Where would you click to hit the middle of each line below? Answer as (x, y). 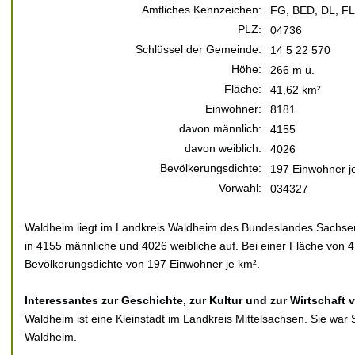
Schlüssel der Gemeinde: (198, 49)
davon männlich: (220, 128)
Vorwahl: (240, 188)
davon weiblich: (223, 148)
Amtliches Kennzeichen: (202, 10)
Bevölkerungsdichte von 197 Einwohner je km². (142, 264)
